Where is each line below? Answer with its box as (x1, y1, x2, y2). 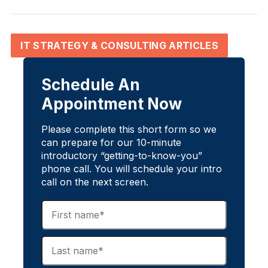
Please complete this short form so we (41, 123, 217, 135)
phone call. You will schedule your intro (41, 163, 222, 175)
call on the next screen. (41, 176, 148, 188)
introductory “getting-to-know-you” (41, 150, 202, 162)
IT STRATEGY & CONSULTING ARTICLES (20, 39, 218, 51)
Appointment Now (41, 95, 182, 113)
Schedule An (41, 75, 140, 94)
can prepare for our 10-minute (41, 136, 181, 148)
